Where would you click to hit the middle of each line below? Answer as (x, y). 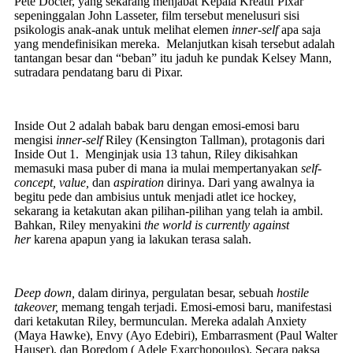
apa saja (299, 29)
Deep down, (45, 292)
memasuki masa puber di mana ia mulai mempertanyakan (158, 168)
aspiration (140, 182)
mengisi (35, 139)
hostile (293, 292)
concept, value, (53, 182)
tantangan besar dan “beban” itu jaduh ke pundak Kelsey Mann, (173, 58)
